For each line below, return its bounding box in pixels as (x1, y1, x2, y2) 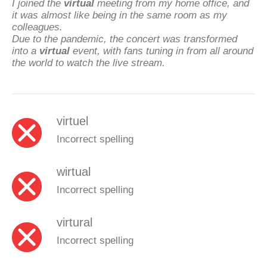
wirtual (57, 165, 91, 178)
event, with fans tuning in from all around (70, 45, 253, 56)
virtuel (57, 114, 88, 128)
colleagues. (12, 21, 63, 32)
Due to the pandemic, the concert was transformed (12, 33, 237, 44)
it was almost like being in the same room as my (12, 9, 227, 20)
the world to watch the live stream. (12, 57, 165, 68)
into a (12, 45, 39, 56)
